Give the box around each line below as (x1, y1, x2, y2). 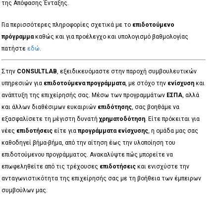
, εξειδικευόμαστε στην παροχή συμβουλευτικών (56, 68, 197, 75)
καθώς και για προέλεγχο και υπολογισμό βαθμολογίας (33, 33, 188, 41)
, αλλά (182, 92, 199, 99)
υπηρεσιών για (1, 80, 44, 87)
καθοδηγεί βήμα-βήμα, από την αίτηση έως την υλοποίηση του (1, 139, 175, 147)
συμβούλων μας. (1, 187, 48, 194)
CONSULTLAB (16, 68, 57, 75)
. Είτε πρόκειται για (145, 115, 200, 123)
